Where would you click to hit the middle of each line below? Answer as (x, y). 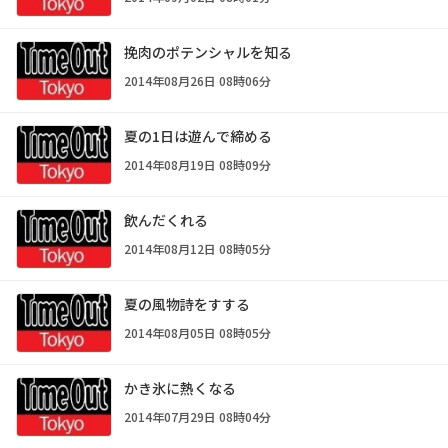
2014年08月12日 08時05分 (197, 249)
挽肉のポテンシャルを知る (208, 52)
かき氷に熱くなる (180, 388)
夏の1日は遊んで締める (198, 136)
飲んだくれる (166, 220)
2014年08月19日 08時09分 (197, 165)
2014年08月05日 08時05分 (197, 333)
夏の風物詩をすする (187, 304)
